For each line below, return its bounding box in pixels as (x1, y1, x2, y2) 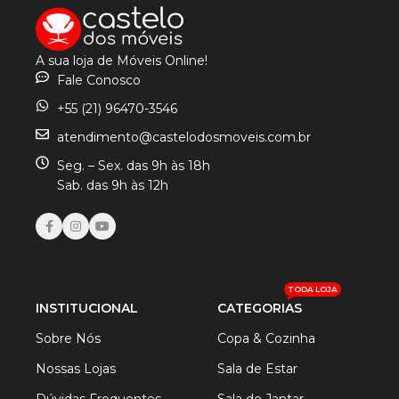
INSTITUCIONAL (36, 300, 138, 317)
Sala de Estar (216, 361, 297, 378)
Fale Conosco (56, 72, 141, 89)
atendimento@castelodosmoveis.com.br (56, 129, 311, 146)
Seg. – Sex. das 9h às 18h (56, 158, 210, 175)
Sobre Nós (36, 330, 101, 347)
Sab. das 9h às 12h (56, 177, 168, 194)
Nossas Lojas (36, 361, 116, 378)
